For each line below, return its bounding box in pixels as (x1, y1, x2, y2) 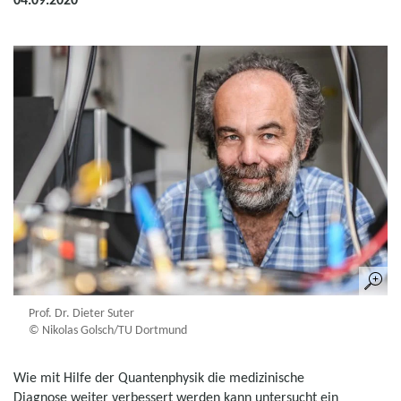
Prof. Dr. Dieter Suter (29, 305, 134, 320)
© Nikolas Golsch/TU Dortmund (29, 322, 187, 337)
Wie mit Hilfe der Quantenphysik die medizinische (13, 369, 304, 386)
